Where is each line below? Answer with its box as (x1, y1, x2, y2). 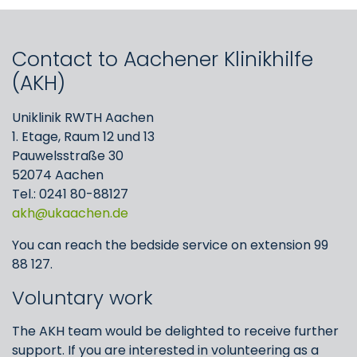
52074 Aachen (12, 166, 104, 184)
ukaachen (48, 204, 110, 222)
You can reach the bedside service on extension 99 (12, 236, 328, 254)
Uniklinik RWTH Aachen (12, 108, 154, 127)
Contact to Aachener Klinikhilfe (12, 45, 313, 73)
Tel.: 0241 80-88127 (12, 185, 128, 203)
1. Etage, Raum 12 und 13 (12, 127, 155, 146)
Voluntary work (12, 284, 153, 311)
